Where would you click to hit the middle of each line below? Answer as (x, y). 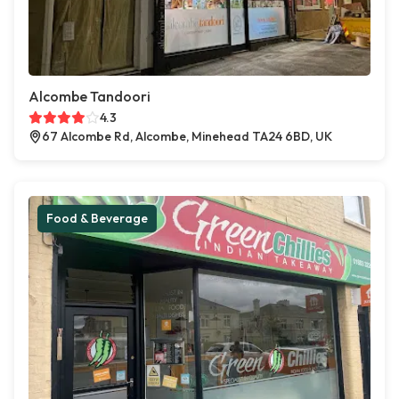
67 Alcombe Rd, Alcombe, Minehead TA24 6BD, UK (187, 137)
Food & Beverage (97, 219)
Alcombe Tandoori (90, 97)
